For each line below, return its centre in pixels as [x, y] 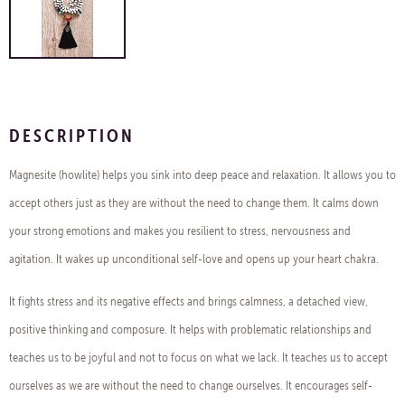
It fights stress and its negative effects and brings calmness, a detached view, [188, 301]
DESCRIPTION [72, 135]
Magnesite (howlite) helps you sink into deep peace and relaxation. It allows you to [202, 175]
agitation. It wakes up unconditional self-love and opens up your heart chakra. [194, 259]
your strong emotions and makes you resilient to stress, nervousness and [180, 231]
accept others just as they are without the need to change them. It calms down [194, 203]
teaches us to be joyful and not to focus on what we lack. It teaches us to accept [198, 358]
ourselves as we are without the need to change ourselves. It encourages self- [191, 386]
